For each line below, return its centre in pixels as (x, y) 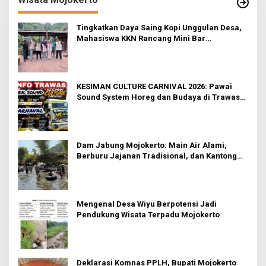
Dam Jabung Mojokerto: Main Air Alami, (152, 145)
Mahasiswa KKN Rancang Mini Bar (141, 39)
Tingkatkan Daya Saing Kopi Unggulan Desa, (159, 28)
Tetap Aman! (100, 167)
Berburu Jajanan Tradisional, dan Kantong (157, 156)
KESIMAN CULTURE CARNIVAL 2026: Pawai (154, 87)
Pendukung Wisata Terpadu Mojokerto (148, 215)
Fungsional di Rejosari (118, 49)
